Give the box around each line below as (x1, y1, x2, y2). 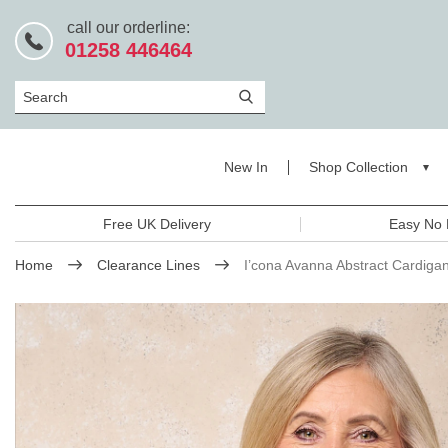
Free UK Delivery (103, 216, 212, 233)
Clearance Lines (97, 257, 200, 274)
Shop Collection (308, 159, 408, 175)
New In (223, 159, 268, 175)
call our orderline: (67, 19, 190, 36)
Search (20, 87, 67, 103)
